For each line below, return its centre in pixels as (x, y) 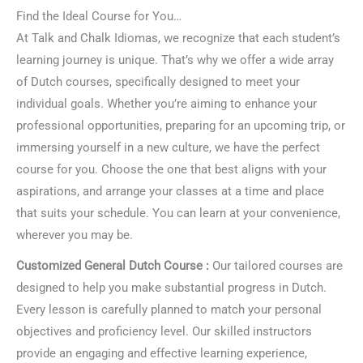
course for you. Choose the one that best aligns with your (171, 169)
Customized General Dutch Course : (114, 266)
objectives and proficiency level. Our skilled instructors (164, 332)
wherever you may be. (75, 235)
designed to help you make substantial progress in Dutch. (171, 288)
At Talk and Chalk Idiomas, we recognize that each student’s (178, 38)
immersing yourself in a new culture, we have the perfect (168, 147)
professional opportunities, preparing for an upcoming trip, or (181, 125)
